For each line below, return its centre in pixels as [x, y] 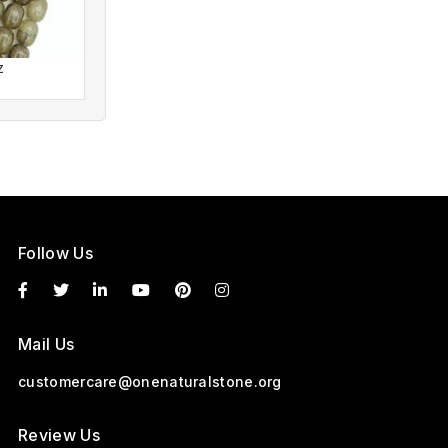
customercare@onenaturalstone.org [150, 381]
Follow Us [55, 252]
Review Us [59, 434]
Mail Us [46, 343]
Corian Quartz [208, 67]
